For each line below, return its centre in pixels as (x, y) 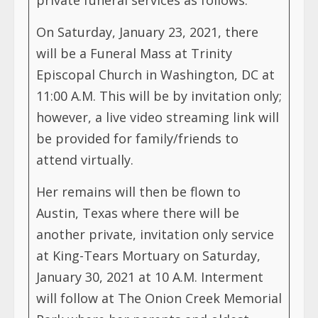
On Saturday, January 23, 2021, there (147, 32)
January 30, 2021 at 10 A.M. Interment (150, 276)
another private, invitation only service (155, 234)
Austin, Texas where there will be (138, 213)
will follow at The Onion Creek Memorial (159, 298)
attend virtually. (85, 159)
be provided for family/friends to (137, 138)
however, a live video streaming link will (158, 117)
